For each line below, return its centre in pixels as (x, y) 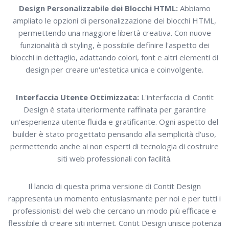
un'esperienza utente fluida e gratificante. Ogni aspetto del (114, 122)
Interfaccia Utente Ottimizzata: (77, 97)
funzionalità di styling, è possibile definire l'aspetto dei (114, 45)
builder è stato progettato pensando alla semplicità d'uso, (114, 134)
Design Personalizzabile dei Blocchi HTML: (98, 8)
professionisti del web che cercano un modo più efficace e (114, 211)
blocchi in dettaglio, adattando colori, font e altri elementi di (114, 57)
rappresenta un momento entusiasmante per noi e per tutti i (114, 198)
